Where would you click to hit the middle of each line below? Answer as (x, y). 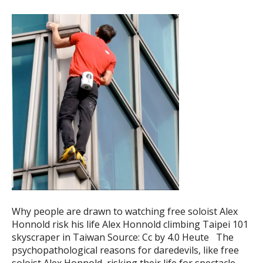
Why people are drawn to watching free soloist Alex (125, 211)
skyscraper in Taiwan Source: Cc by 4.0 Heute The (123, 237)
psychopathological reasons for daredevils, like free (125, 250)
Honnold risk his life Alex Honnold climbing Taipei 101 (130, 224)
